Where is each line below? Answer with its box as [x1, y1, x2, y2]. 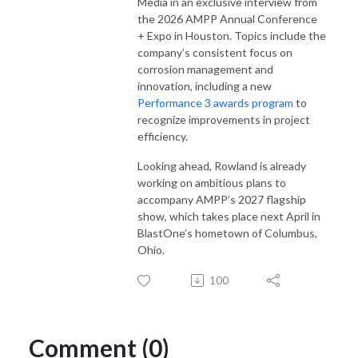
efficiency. [137, 129, 188, 143]
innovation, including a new [137, 78, 272, 93]
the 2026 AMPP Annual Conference [137, 11, 317, 26]
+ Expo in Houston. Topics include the [137, 28, 326, 42]
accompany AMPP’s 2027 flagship [137, 192, 306, 206]
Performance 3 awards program [137, 95, 293, 109]
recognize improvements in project [137, 112, 310, 126]
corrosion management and [137, 62, 273, 76]
